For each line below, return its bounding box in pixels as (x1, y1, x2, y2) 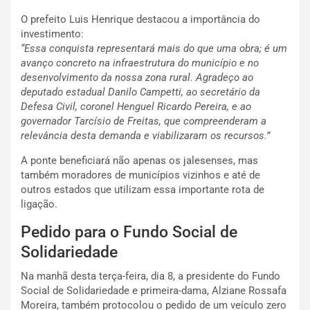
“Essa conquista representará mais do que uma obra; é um (21, 42, 287, 55)
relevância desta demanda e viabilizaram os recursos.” (21, 129, 270, 143)
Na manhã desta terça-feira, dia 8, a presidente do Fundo (21, 270, 280, 283)
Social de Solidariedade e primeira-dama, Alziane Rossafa (21, 284, 286, 298)
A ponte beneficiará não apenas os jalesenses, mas (21, 154, 258, 167)
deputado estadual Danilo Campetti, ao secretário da (21, 86, 260, 99)
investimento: (21, 28, 84, 41)
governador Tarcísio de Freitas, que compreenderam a (21, 115, 266, 128)
